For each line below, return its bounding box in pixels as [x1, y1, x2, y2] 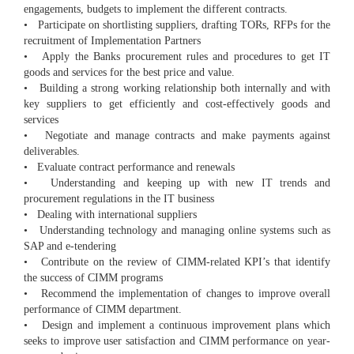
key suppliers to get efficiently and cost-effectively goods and [24, 98, 330, 111]
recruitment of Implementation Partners [24, 35, 201, 47]
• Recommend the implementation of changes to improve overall [24, 288, 330, 300]
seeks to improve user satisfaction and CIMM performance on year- [24, 335, 330, 348]
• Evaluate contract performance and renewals [24, 161, 235, 174]
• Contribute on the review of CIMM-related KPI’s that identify [24, 256, 330, 269]
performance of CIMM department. [24, 303, 182, 316]
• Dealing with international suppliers [24, 209, 197, 221]
